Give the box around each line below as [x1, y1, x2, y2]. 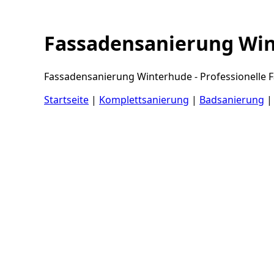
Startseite [44, 92, 89, 106]
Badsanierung [199, 92, 264, 106]
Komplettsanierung [99, 92, 189, 106]
